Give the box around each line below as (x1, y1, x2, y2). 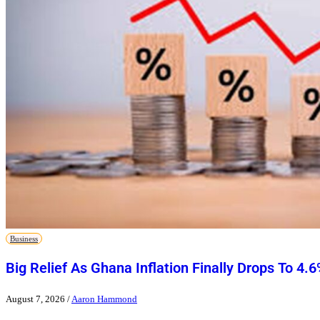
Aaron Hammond (71, 293, 137, 304)
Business (10, 234, 38, 244)
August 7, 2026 (6, 293, 65, 304)
